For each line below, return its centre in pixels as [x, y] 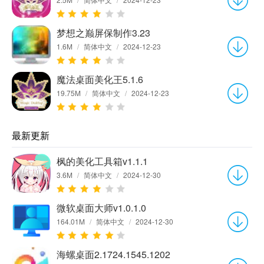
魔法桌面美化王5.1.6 [100, 79]
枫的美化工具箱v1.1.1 [102, 161]
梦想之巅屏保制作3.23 [103, 32]
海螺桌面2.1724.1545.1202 [113, 254]
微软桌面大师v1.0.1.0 [101, 207]
